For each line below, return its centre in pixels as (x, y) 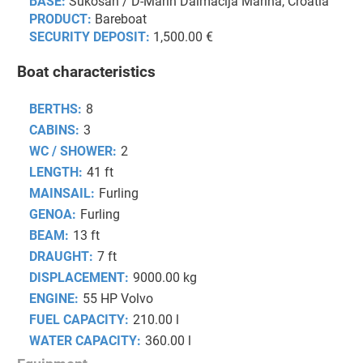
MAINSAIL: (62, 193)
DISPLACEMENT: (79, 277)
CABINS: (54, 130)
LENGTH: (56, 172)
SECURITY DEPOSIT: (90, 37)
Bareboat (121, 19)
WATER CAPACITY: (85, 340)
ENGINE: (54, 298)
